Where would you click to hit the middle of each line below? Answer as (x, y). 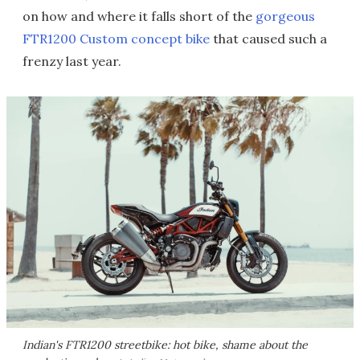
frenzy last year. (72, 61)
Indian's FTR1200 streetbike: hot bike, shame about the (165, 344)
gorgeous (285, 16)
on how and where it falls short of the (139, 16)
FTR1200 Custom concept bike (116, 39)
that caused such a (268, 39)
